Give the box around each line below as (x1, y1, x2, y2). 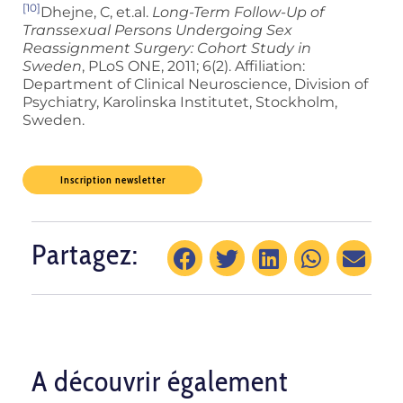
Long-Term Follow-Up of (152, 4, 324, 22)
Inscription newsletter (59, 173, 166, 187)
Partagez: (31, 237, 139, 273)
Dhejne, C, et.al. (40, 4, 152, 22)
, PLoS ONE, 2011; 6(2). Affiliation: (82, 58, 305, 76)
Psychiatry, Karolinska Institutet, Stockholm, (22, 94, 337, 112)
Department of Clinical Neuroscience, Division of (22, 76, 368, 94)
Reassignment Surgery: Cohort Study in (22, 40, 311, 58)
